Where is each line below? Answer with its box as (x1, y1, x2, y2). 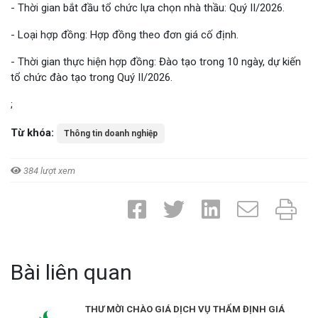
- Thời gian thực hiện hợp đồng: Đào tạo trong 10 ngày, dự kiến (11, 55, 301, 68)
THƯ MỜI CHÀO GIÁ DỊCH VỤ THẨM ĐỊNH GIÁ (85, 304, 285, 314)
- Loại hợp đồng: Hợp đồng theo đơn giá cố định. (11, 28, 238, 41)
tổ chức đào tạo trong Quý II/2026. (11, 71, 172, 84)
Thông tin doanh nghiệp (64, 128, 158, 138)
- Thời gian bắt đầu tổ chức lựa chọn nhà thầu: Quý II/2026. (11, 1, 285, 14)
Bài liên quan (11, 260, 132, 285)
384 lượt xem (21, 165, 75, 176)
